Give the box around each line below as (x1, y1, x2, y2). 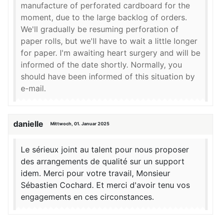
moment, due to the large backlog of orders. (21, 12, 187, 23)
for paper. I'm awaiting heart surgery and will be (21, 48, 200, 58)
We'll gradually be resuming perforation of (21, 24, 179, 35)
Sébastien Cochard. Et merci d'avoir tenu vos (21, 180, 190, 190)
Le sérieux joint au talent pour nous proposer (21, 144, 189, 154)
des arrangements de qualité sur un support (21, 156, 184, 166)
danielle (13, 118, 45, 129)
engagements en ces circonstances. (21, 191, 154, 202)
